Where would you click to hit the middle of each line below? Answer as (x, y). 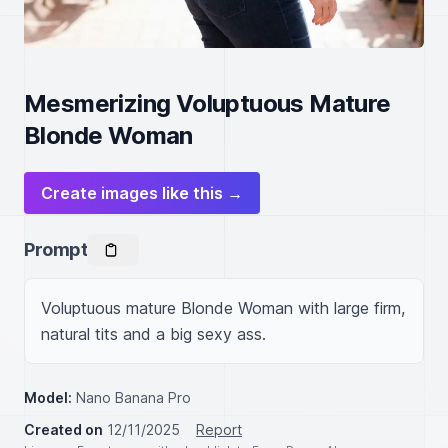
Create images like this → (142, 193)
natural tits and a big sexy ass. (153, 334)
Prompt (56, 249)
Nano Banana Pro (133, 397)
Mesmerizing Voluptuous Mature (207, 103)
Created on (63, 429)
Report (219, 429)
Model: (48, 397)
